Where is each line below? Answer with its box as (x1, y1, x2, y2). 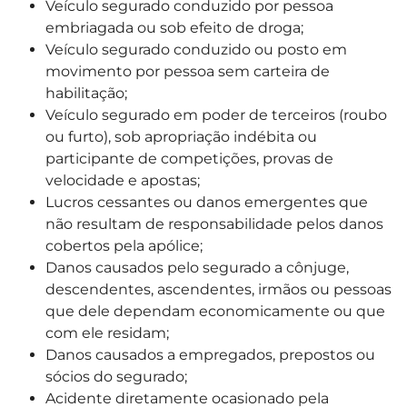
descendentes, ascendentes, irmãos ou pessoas (45, 281, 392, 299)
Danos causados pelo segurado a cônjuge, (45, 259, 349, 277)
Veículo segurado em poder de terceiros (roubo (45, 106, 387, 124)
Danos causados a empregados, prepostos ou (45, 346, 375, 364)
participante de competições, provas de (45, 150, 333, 168)
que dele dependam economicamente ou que (45, 303, 385, 321)
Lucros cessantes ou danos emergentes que (45, 194, 368, 212)
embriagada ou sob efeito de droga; (45, 19, 303, 37)
